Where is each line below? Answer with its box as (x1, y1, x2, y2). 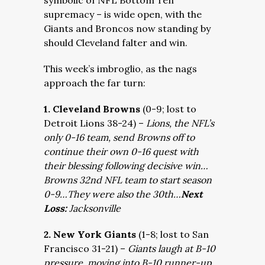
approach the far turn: (44, 77, 150, 89)
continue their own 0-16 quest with (44, 146, 199, 157)
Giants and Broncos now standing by (44, 22, 211, 34)
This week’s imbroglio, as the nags (44, 63, 197, 75)
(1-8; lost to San (136, 228, 209, 240)
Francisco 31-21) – (44, 243, 128, 254)
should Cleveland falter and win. (44, 37, 188, 49)
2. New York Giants (44, 228, 136, 240)
